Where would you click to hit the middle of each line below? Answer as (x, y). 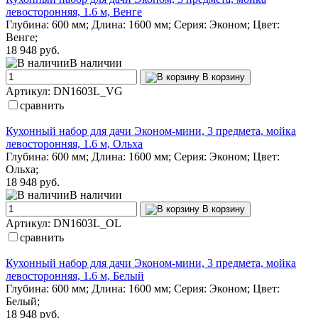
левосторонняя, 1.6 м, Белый (75, 275)
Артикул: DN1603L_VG (64, 91)
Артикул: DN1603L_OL (64, 223)
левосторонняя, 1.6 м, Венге (74, 11)
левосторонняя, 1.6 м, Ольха (74, 143)
